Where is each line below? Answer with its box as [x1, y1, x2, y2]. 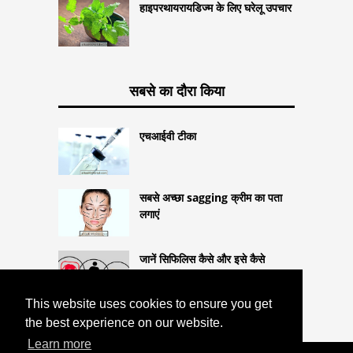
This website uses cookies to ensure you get [25, 297, 272, 311]
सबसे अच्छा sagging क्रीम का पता [139, 190, 282, 206]
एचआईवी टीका [139, 128, 196, 144]
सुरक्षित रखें [139, 268, 184, 284]
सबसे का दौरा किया [128, 81, 225, 101]
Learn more [28, 337, 92, 351]
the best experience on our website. [25, 316, 223, 330]
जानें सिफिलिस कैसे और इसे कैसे [139, 251, 265, 267]
